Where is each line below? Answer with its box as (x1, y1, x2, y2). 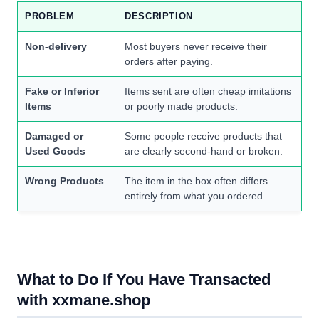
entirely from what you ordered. (125, 190, 266, 202)
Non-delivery (25, 41, 87, 53)
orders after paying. (125, 56, 213, 68)
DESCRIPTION (125, 11, 194, 22)
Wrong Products (25, 175, 104, 187)
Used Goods (25, 145, 85, 157)
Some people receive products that (125, 130, 282, 142)
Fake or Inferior (25, 85, 99, 98)
